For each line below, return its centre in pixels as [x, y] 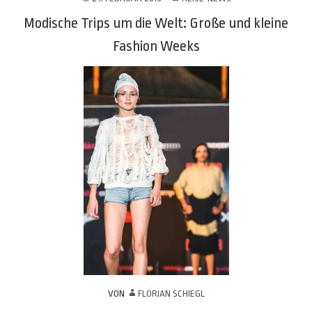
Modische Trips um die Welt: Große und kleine [156, 23]
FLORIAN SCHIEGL [171, 294]
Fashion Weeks [156, 46]
